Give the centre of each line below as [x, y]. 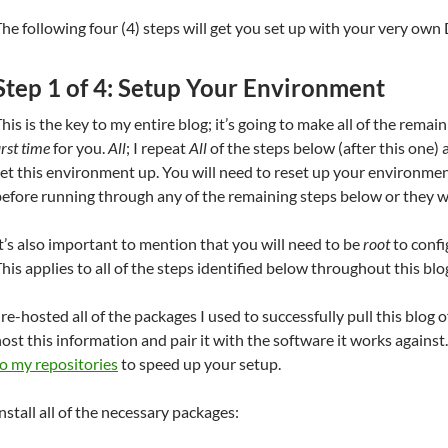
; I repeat [157, 148]
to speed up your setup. [199, 364]
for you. [79, 148]
